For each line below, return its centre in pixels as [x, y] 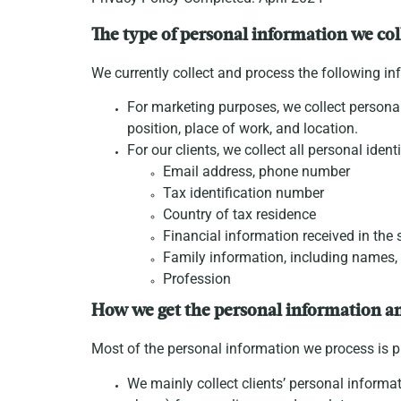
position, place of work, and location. [243, 129]
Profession [197, 279]
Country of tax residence [239, 215]
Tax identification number [243, 193]
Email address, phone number [256, 172]
